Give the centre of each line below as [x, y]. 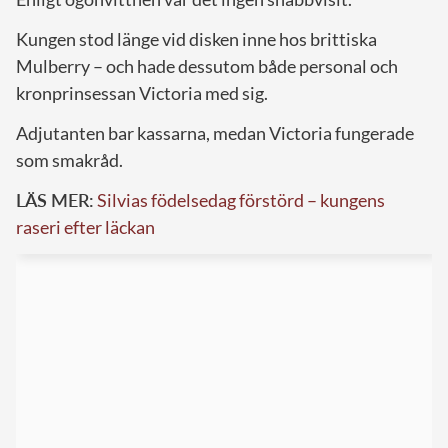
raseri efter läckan [85, 226]
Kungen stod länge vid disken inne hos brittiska [196, 38]
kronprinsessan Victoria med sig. [142, 92]
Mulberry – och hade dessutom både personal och [207, 65]
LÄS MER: [55, 199]
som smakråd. [69, 159]
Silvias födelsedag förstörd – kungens [241, 199]
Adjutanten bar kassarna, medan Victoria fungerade [215, 132]
